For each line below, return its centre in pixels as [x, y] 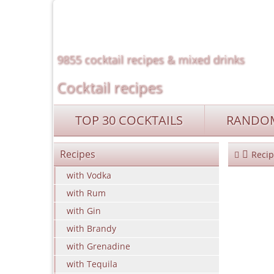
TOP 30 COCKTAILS [129, 120]
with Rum [86, 193]
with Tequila [92, 264]
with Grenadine [98, 246]
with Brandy [91, 228]
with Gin [84, 211]
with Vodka [89, 175]
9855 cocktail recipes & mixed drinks [151, 59]
